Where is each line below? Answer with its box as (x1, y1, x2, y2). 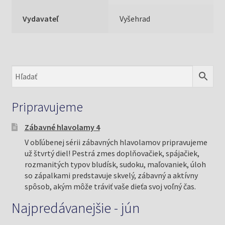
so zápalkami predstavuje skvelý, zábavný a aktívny (24, 170, 198, 180)
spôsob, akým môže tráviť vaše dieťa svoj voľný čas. (24, 181, 196, 191)
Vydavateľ (23, 13, 59, 24)
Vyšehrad (120, 13, 151, 24)
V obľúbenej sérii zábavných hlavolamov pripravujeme (24, 137, 207, 147)
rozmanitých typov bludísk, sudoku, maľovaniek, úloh (24, 159, 206, 169)
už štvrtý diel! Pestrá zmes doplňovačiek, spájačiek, (24, 148, 199, 158)
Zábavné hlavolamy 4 (24, 122, 100, 132)
